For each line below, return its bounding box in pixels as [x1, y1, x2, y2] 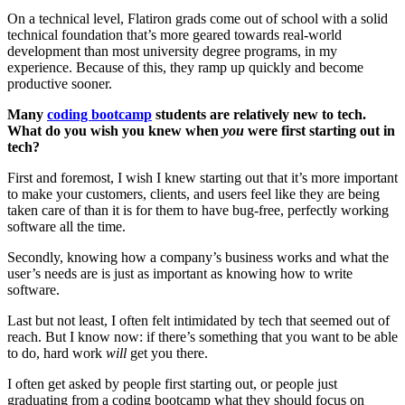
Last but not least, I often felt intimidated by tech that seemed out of [7, 313, 390, 329]
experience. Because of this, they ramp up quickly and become [7, 60, 363, 76]
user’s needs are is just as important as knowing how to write [7, 266, 353, 282]
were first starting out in [244, 123, 395, 139]
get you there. [127, 345, 208, 362]
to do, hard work [7, 345, 106, 362]
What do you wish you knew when [7, 123, 222, 139]
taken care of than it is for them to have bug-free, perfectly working [7, 202, 389, 219]
